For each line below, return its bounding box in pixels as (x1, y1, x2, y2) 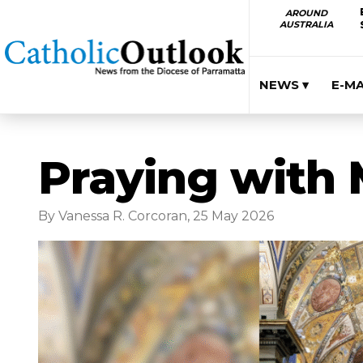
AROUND (284, 7, 327, 19)
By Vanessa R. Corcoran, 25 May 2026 (38, 208, 274, 224)
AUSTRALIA (279, 19, 333, 30)
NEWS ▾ (259, 77, 309, 92)
